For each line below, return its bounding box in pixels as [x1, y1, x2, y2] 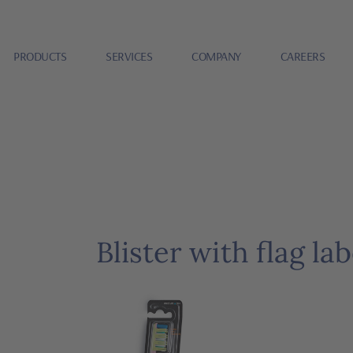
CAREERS [280, 47, 325, 64]
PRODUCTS [13, 47, 67, 64]
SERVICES [106, 47, 153, 64]
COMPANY [191, 47, 241, 64]
